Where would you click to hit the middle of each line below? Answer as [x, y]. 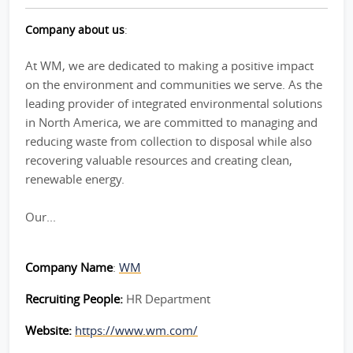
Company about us [75, 30]
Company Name [69, 267]
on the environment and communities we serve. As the [174, 84]
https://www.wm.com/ [136, 330]
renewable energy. [75, 179]
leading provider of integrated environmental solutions [174, 103]
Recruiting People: [76, 299]
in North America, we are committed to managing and [171, 122]
